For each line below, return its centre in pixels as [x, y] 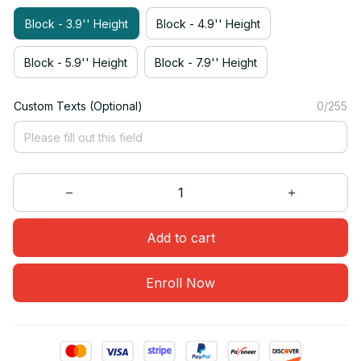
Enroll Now [180, 282]
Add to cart [180, 237]
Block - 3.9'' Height [77, 23]
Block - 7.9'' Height [206, 62]
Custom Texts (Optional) [78, 106]
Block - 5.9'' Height [76, 62]
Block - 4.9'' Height [208, 23]
